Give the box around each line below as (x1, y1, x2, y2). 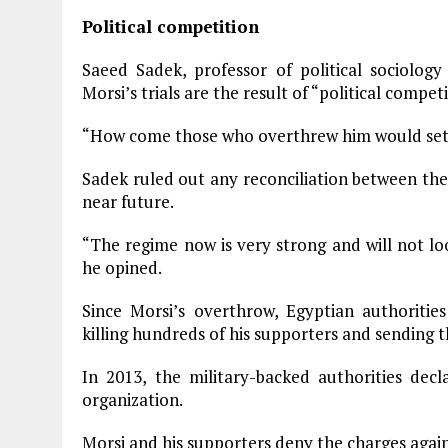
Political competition (82, 15, 259, 38)
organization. (82, 388, 183, 411)
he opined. (82, 256, 162, 279)
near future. (82, 190, 174, 213)
